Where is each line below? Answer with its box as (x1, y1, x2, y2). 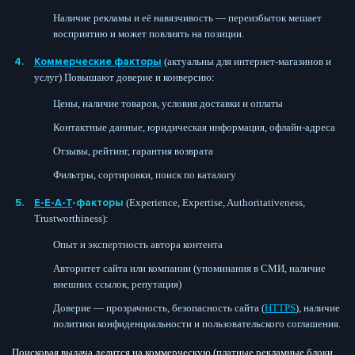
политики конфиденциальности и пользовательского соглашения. (53, 317, 341, 330)
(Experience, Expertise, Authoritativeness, (126, 196, 305, 208)
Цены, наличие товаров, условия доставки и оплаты (53, 97, 283, 109)
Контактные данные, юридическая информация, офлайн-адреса (53, 120, 335, 133)
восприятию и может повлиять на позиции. (53, 27, 244, 40)
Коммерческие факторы (34, 55, 162, 68)
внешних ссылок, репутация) (53, 277, 181, 290)
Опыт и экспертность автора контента (53, 238, 223, 250)
